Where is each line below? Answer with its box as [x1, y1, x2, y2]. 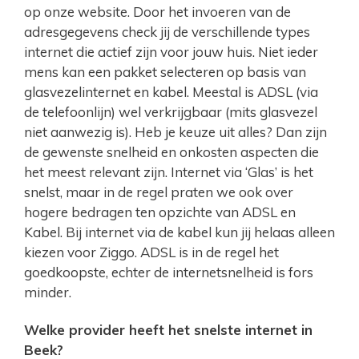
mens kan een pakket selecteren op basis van [24, 63, 306, 81]
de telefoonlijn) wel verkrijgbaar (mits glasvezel [24, 103, 317, 121]
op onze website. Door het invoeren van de [24, 3, 291, 21]
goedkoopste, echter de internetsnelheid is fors [24, 264, 313, 281]
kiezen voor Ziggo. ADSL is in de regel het [24, 244, 279, 261]
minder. [24, 284, 71, 301]
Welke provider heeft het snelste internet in [24, 321, 313, 339]
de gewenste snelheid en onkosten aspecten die [24, 143, 319, 161]
